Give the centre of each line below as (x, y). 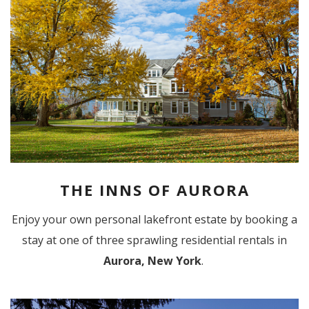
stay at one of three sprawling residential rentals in (154, 240)
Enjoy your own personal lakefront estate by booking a (154, 219)
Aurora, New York (152, 260)
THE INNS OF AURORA (154, 189)
